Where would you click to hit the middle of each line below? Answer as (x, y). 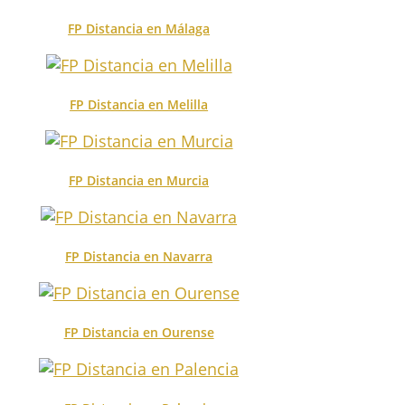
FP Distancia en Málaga (139, 28)
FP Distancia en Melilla (139, 104)
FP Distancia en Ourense (139, 332)
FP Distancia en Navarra (139, 256)
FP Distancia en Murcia (139, 180)
